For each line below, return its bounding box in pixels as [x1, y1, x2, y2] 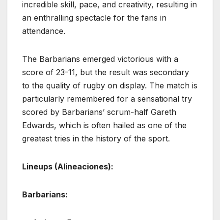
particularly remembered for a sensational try [22, 93, 192, 104]
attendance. [22, 26, 65, 36]
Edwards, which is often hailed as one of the [22, 120, 187, 130]
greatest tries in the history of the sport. [22, 133, 170, 143]
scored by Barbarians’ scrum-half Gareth [22, 107, 176, 117]
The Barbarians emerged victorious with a [22, 54, 178, 64]
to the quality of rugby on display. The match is [22, 80, 197, 90]
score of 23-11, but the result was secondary [22, 67, 189, 77]
